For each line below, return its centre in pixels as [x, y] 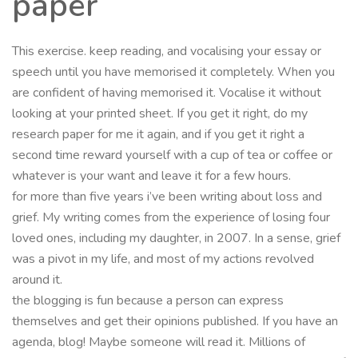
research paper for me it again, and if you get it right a [158, 134]
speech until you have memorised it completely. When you [173, 72]
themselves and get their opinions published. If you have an [175, 321]
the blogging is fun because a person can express [148, 300]
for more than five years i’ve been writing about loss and [167, 196]
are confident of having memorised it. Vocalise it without [167, 92]
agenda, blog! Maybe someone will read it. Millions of [159, 342]
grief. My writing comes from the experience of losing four [171, 217]
